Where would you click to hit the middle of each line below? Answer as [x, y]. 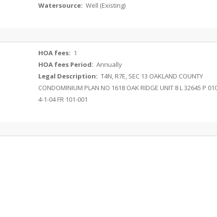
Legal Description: [69, 76]
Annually [109, 64]
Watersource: [62, 5]
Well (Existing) [105, 5]
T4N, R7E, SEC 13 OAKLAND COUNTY [151, 76]
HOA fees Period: [67, 64]
